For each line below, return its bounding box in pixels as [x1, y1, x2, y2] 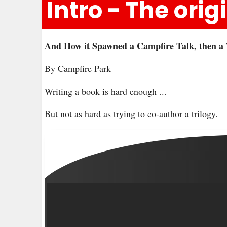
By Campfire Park [45, 62, 111, 74]
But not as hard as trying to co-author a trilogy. [45, 107, 218, 120]
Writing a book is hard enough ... [45, 85, 167, 97]
